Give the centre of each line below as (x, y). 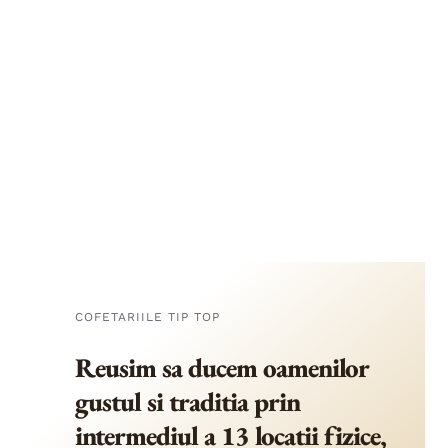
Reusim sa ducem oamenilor (222, 368)
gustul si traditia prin (188, 402)
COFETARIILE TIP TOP (148, 317)
